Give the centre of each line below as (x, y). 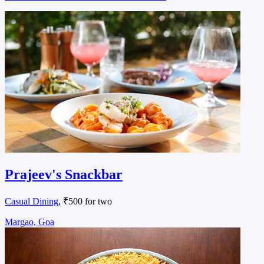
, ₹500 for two (85, 201)
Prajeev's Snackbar (64, 174)
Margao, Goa (29, 222)
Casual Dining (32, 201)
